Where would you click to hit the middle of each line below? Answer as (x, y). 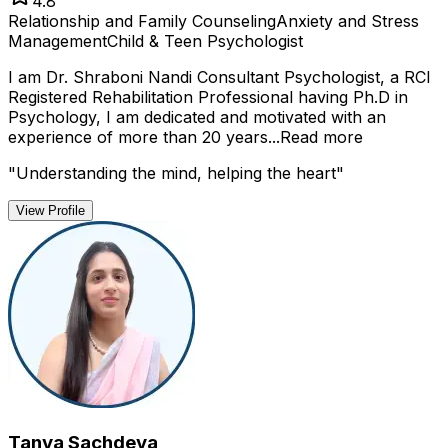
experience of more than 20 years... (144, 137)
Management (57, 41)
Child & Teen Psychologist (205, 41)
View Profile (50, 211)
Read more (321, 137)
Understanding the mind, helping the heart (176, 173)
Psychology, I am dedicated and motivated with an (197, 117)
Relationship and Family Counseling (142, 21)
